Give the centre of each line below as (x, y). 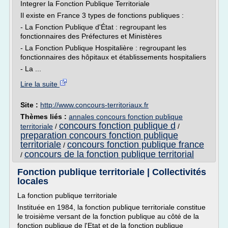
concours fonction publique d (117, 126)
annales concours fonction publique (126, 117)
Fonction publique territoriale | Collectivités (112, 172)
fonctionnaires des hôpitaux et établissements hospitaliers (113, 57)
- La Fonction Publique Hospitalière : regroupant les (103, 48)
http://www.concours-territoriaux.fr (94, 105)
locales (33, 181)
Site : (30, 105)
